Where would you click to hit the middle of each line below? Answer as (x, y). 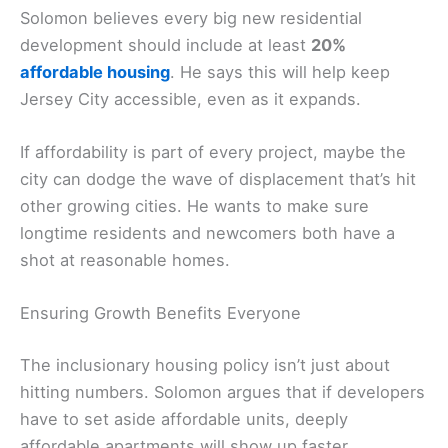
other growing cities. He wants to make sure (194, 206)
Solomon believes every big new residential (191, 17)
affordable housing (95, 71)
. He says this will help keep (280, 71)
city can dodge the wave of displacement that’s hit (218, 179)
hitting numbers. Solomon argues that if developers (222, 391)
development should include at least (165, 44)
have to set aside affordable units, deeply (184, 418)
